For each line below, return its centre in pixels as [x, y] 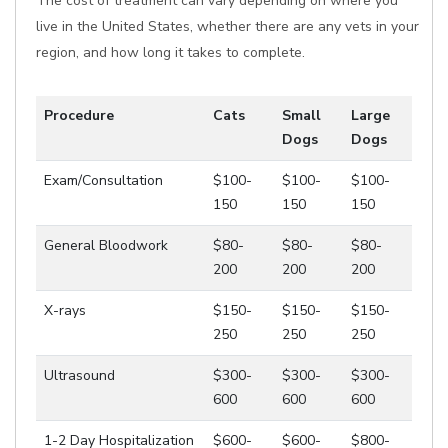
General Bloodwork [106, 245]
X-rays [65, 310]
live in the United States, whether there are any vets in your [227, 26]
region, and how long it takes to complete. [170, 52]
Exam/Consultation [103, 180]
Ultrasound [79, 375]
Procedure [79, 115]
